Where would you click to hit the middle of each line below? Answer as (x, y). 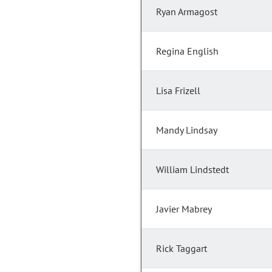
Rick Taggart (182, 249)
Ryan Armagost (187, 12)
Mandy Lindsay (187, 130)
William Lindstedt (192, 170)
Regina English (187, 51)
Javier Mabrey (184, 209)
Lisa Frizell (178, 91)
